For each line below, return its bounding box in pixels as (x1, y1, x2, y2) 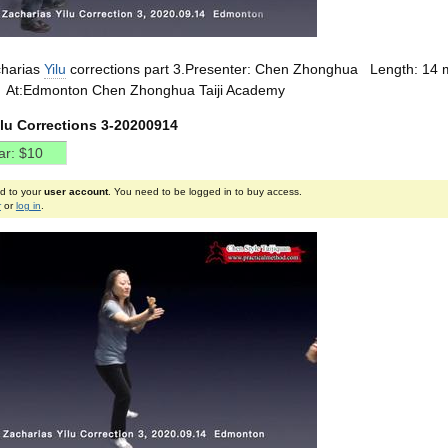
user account (43, 186, 108, 197)
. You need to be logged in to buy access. (107, 186, 302, 197)
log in (15, 200, 41, 211)
